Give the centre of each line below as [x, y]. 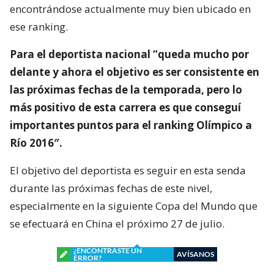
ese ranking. [39, 26]
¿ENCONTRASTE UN [108, 250]
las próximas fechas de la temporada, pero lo [126, 89]
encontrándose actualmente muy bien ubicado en [130, 9]
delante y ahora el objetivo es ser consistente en [135, 72]
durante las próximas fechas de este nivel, [111, 188]
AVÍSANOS [195, 254]
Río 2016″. [36, 143]
